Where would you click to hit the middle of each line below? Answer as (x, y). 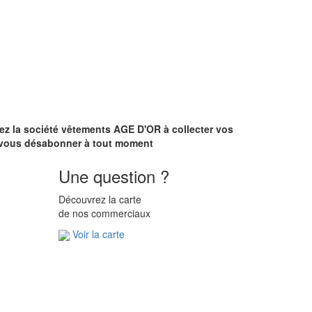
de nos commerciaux (104, 213)
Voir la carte (98, 234)
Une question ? (114, 175)
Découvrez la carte (100, 199)
